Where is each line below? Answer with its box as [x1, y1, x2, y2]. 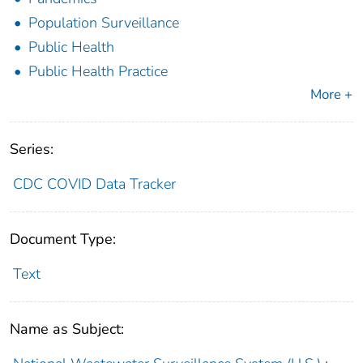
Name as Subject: [10, 318, 124, 339]
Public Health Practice [28, 61, 168, 81]
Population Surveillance [28, 12, 179, 32]
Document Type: [10, 228, 116, 249]
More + [310, 84, 352, 104]
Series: [10, 139, 53, 159]
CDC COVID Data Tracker [12, 173, 176, 194]
